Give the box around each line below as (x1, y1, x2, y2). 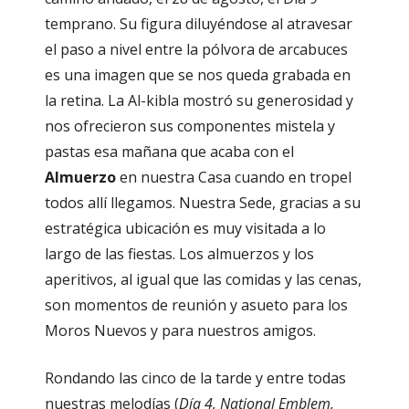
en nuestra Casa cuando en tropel (116, 167, 351, 188)
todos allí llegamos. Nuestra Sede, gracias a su (45, 193, 361, 214)
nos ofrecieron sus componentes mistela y (45, 116, 335, 137)
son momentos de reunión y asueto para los (45, 295, 348, 316)
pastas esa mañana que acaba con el (45, 142, 294, 163)
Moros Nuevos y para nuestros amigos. (45, 320, 316, 341)
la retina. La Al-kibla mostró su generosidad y (45, 90, 353, 111)
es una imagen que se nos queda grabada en (45, 65, 351, 86)
